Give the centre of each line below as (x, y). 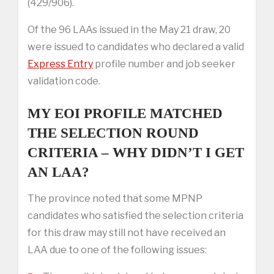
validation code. (64, 81)
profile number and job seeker (164, 64)
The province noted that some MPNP (115, 198)
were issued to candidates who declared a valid (136, 46)
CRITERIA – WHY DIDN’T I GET (136, 152)
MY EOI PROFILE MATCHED (125, 113)
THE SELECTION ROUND (113, 133)
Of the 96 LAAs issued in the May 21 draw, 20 (129, 29)
